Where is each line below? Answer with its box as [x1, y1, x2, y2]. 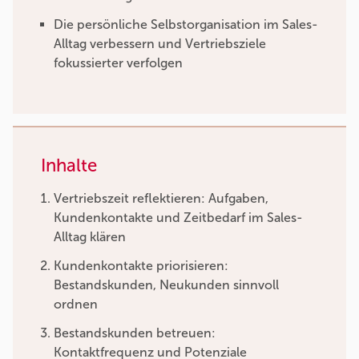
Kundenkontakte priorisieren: [54, 258, 228, 274]
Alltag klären [54, 229, 126, 245]
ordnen [54, 296, 98, 313]
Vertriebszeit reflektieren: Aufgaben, [54, 191, 268, 207]
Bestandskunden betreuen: [54, 325, 216, 341]
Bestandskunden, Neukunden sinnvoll [54, 277, 279, 293]
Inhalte [41, 155, 97, 177]
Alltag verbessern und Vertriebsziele [54, 36, 266, 52]
